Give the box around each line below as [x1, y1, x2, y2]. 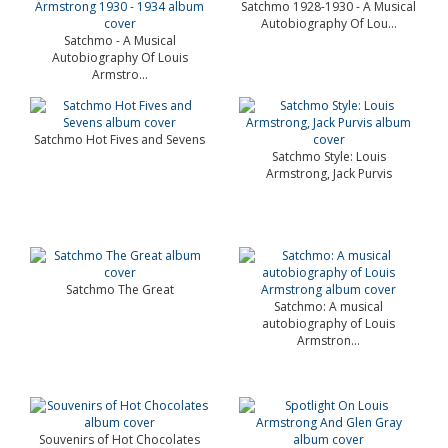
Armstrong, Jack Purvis [265, 165, 392, 182]
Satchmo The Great [65, 281, 174, 298]
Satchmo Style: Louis [271, 148, 386, 165]
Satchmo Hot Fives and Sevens [34, 131, 205, 148]
